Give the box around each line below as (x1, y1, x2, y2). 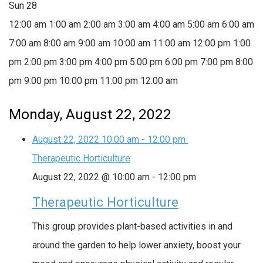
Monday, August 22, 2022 (9, 106, 171, 123)
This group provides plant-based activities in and (32, 220, 232, 232)
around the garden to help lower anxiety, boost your (32, 239, 241, 251)
